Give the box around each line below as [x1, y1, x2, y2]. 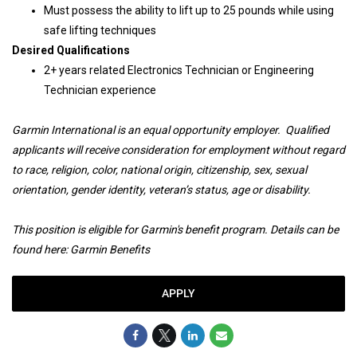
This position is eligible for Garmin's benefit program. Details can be [12, 223, 339, 236]
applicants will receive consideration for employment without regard [12, 143, 345, 156]
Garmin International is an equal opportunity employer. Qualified [12, 124, 329, 136]
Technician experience [44, 84, 156, 96]
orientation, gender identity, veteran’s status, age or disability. [12, 183, 311, 196]
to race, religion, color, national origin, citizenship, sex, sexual [12, 163, 307, 176]
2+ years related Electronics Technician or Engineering [44, 64, 314, 76]
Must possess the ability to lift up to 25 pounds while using [44, 4, 334, 17]
